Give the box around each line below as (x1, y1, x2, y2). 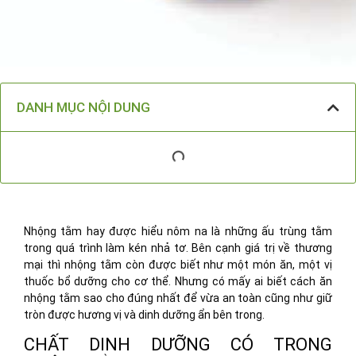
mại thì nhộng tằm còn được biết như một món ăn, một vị (24, 258, 332, 272)
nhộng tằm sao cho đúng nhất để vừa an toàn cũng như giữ (24, 292, 332, 305)
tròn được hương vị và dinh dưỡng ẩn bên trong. (24, 308, 265, 322)
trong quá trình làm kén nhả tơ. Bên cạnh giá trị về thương (24, 242, 332, 255)
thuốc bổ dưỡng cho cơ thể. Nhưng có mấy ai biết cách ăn (24, 275, 332, 288)
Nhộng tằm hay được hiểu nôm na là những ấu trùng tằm (24, 225, 332, 238)
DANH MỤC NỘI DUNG (17, 99, 150, 116)
